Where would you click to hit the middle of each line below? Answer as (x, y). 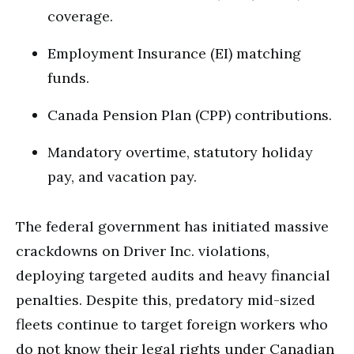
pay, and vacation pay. (122, 177)
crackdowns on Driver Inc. (105, 251)
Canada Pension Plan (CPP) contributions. (190, 115)
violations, (232, 251)
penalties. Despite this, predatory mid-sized (166, 300)
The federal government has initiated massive (172, 226)
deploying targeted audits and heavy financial (173, 275)
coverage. (80, 16)
